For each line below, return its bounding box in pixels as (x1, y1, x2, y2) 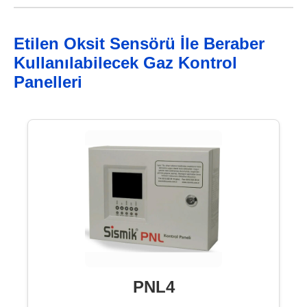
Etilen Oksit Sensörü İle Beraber (14, 34, 265, 53)
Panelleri (14, 73, 82, 92)
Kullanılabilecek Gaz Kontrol (14, 53, 237, 73)
